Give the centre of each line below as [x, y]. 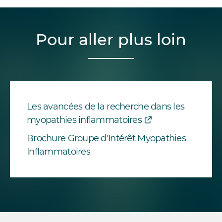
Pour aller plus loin [111, 39]
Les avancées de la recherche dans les [106, 106]
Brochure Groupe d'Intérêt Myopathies [107, 138]
